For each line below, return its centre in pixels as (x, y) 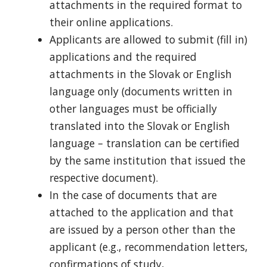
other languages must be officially (133, 108)
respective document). (103, 177)
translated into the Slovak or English (139, 125)
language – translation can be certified (144, 143)
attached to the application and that (141, 212)
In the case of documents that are (133, 195)
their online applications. (111, 22)
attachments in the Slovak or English (140, 74)
